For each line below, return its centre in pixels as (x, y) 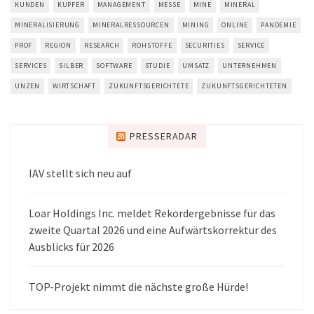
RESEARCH (102, 45)
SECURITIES (205, 45)
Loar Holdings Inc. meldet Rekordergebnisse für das (152, 213)
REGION (59, 45)
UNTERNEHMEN (250, 65)
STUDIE (157, 65)
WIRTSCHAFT (74, 86)
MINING (196, 25)
